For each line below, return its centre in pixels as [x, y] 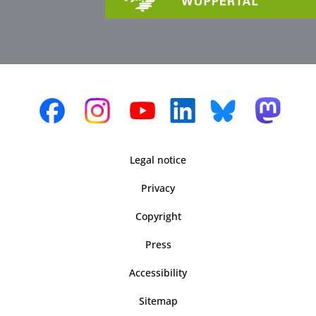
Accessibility [158, 272]
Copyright [158, 216]
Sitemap [158, 300]
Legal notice [158, 159]
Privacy [158, 188]
